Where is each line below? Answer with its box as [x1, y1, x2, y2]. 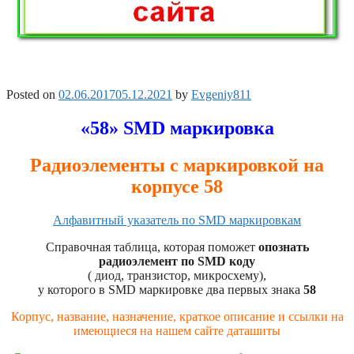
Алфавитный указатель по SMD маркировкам [53, 213, 301, 228]
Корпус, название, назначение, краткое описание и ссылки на [10, 310, 344, 324]
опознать [258, 240, 309, 254]
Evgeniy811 [191, 88, 251, 102]
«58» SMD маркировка [80, 118, 274, 139]
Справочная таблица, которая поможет [45, 240, 258, 254]
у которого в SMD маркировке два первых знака [38, 283, 303, 297]
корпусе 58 [131, 176, 223, 198]
